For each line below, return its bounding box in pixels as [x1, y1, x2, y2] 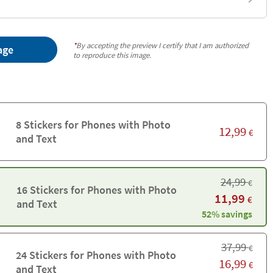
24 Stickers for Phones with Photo [15, 248, 176, 262]
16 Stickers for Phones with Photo [16, 183, 177, 197]
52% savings [202, 207, 252, 220]
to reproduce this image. [73, 49, 152, 60]
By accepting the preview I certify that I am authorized [76, 40, 249, 50]
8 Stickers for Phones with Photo [15, 118, 171, 132]
